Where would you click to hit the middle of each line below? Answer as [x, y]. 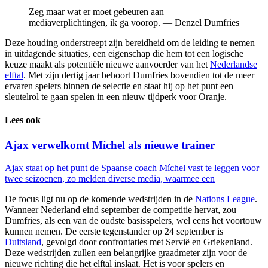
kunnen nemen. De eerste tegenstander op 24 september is [114, 232]
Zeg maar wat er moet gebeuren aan [96, 12]
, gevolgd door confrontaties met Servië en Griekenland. [147, 242]
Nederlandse [234, 65]
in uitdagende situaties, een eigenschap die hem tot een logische [124, 54]
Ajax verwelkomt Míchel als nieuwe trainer [110, 145]
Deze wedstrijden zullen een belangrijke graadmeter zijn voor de [126, 253]
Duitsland [23, 242]
